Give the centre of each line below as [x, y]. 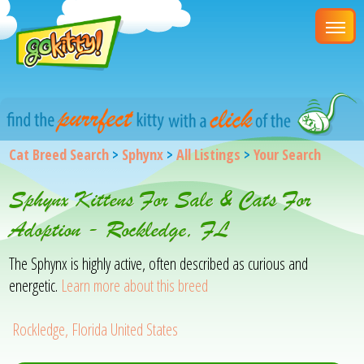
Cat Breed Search [59, 154]
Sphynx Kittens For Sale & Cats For [160, 199]
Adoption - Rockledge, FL [119, 229]
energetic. [35, 285]
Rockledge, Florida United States [95, 329]
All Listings [209, 154]
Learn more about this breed [135, 285]
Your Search [288, 154]
